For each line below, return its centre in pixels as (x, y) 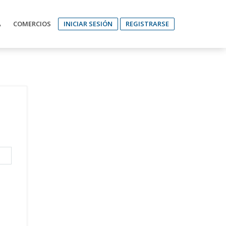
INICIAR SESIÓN (88, 24)
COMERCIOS (32, 24)
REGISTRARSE (147, 24)
